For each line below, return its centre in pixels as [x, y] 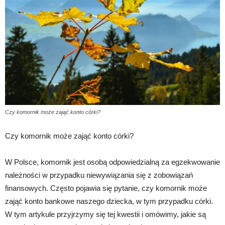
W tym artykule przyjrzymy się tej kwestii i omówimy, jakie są [105, 214]
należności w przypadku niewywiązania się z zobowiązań [99, 175]
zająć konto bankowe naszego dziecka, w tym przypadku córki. [109, 201]
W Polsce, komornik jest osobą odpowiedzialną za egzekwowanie [113, 162]
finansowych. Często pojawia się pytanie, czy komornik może [106, 188]
